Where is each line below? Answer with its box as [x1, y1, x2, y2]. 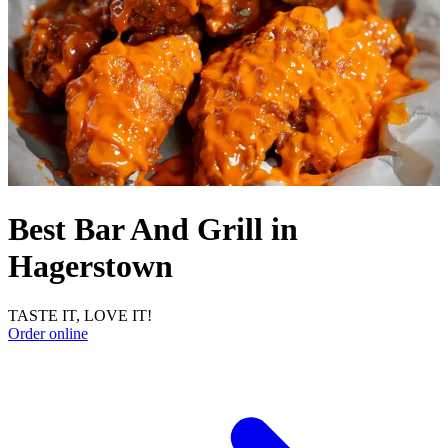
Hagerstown [8, 248, 173, 285]
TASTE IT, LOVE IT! [8, 306, 152, 324]
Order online [8, 324, 88, 342]
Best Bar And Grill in [8, 211, 298, 248]
